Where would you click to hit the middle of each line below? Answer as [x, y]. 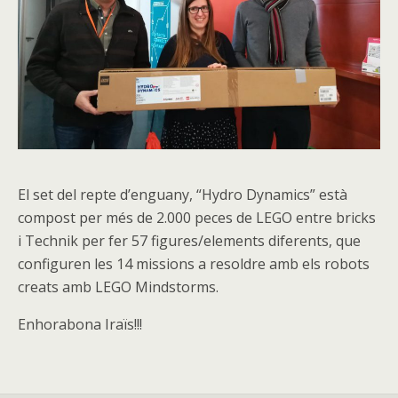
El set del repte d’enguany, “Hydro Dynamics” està [183, 195]
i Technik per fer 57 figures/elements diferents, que [189, 241]
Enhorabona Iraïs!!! [80, 324]
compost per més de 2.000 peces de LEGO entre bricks [197, 218]
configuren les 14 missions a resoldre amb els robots [194, 264]
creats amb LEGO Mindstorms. [118, 287]
